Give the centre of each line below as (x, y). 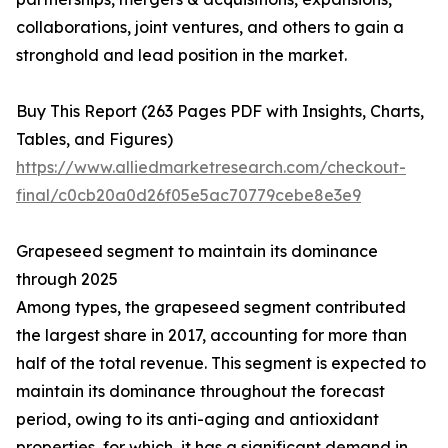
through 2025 (67, 279)
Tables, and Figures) (94, 139)
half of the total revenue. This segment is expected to (221, 363)
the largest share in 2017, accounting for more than (211, 335)
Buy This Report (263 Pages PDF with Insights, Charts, (220, 111)
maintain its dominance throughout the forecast (200, 391)
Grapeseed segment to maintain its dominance (197, 251)
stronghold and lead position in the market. (181, 55)
